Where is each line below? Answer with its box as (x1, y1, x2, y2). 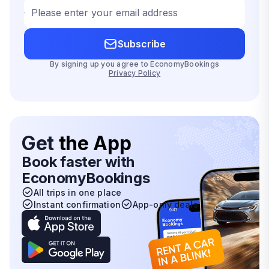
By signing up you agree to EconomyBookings (49, 59, 220, 68)
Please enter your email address (31, 6, 178, 19)
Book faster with (22, 153, 134, 171)
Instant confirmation (34, 199, 121, 210)
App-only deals (132, 199, 198, 210)
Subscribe (118, 37, 166, 50)
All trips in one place (34, 187, 122, 198)
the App (58, 131, 131, 155)
